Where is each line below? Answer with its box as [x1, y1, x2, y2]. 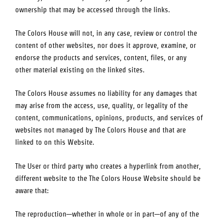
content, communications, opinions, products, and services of [15, 114, 203, 122]
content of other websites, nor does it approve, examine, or [15, 41, 197, 49]
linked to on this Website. [15, 138, 95, 147]
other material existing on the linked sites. [15, 66, 145, 74]
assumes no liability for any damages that [67, 89, 197, 98]
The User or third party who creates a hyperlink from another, [15, 162, 201, 170]
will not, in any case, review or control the [67, 29, 197, 37]
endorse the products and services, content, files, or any [15, 53, 187, 62]
